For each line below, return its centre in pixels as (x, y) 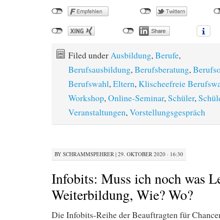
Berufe (167, 55)
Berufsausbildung (99, 70)
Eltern (124, 84)
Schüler (181, 98)
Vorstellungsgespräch (167, 112)
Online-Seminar (136, 98)
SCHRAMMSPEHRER (88, 154)
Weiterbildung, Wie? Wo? (122, 194)
